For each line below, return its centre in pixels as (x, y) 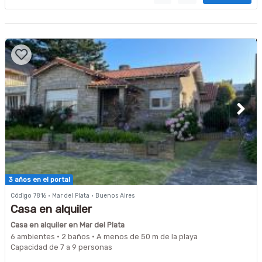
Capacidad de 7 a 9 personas (61, 247)
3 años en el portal (39, 179)
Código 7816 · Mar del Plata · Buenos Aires (76, 195)
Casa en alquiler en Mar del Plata (68, 225)
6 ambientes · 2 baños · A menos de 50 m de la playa (104, 236)
